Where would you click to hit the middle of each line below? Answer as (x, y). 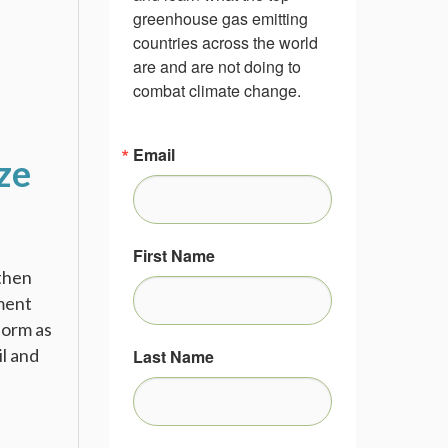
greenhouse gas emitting (220, 18)
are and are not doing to (216, 66)
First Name (173, 255)
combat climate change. (216, 90)
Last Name (173, 356)
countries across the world (225, 42)
